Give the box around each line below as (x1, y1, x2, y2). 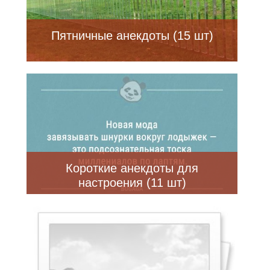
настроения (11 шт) (78, 176, 186, 190)
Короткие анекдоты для (66, 162, 198, 175)
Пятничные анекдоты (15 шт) (51, 29, 213, 43)
